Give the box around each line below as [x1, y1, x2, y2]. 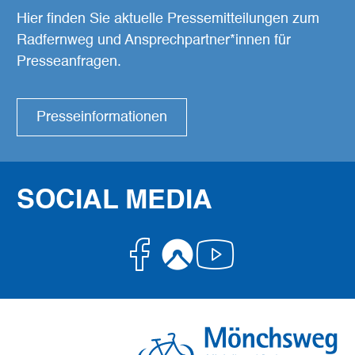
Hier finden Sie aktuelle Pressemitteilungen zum [17, 12, 319, 27]
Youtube [214, 250, 342, 293]
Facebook [158, 232, 305, 275]
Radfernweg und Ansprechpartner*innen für [17, 33, 291, 48]
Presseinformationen [36, 110, 167, 125]
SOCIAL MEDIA [17, 188, 212, 216]
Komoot [196, 232, 320, 275]
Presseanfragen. [17, 55, 121, 70]
